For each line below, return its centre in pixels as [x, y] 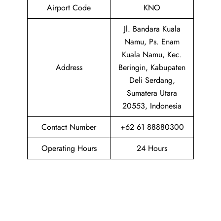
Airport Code [69, 8]
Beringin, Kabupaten [152, 67]
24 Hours [152, 148]
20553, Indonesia [152, 106]
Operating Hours [69, 148]
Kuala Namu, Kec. [152, 55]
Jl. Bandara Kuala [152, 29]
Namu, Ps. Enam [152, 42]
